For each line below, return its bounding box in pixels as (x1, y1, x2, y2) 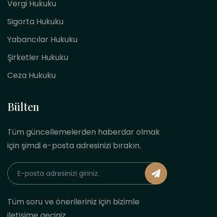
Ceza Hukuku (7, 70, 56, 81)
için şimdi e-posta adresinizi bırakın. (7, 140, 141, 152)
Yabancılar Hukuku (7, 34, 77, 46)
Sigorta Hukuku (7, 16, 63, 28)
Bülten (7, 99, 39, 114)
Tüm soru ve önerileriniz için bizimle (7, 196, 139, 208)
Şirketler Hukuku (7, 52, 68, 63)
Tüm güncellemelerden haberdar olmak (7, 126, 160, 138)
